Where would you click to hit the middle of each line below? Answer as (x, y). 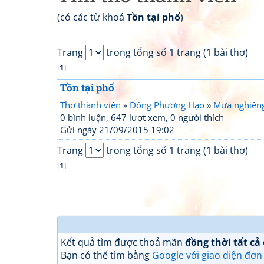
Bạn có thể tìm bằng (106, 255)
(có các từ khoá (92, 17)
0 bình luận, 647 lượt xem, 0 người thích (142, 117)
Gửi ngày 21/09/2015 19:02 (117, 130)
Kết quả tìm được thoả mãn (123, 242)
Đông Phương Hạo (167, 105)
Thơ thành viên (90, 105)
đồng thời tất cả (223, 242)
